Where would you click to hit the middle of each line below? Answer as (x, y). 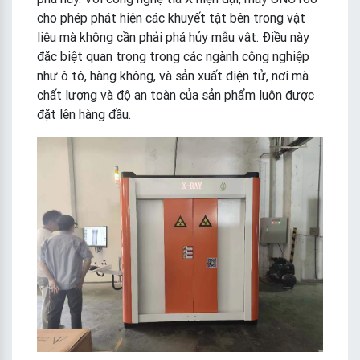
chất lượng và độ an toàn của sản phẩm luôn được (176, 95)
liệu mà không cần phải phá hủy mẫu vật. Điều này (173, 37)
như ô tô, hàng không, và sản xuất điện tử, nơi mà (173, 76)
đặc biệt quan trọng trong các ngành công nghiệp (173, 57)
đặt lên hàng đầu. (84, 115)
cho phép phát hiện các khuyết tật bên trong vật (171, 18)
